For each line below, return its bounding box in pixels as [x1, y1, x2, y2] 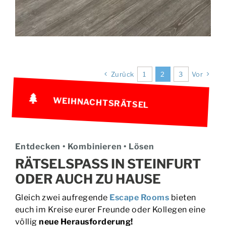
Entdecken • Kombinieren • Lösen [15, 141, 154, 151]
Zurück [110, 70, 134, 78]
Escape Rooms [109, 192, 169, 202]
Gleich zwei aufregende [15, 192, 110, 202]
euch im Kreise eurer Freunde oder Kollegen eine [15, 204, 206, 214]
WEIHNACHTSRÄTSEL [53, 94, 149, 109]
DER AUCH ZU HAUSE [15, 171, 152, 187]
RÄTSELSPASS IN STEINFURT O [15, 155, 201, 172]
